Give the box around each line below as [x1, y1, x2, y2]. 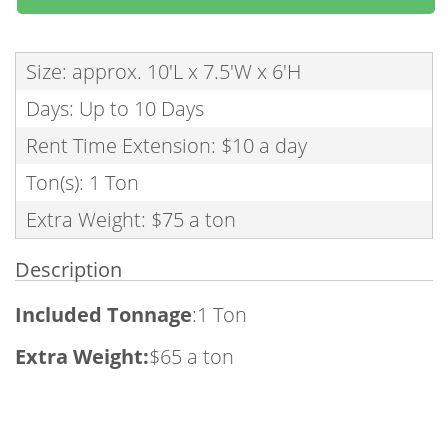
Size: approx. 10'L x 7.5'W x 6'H [26, 58, 301, 85]
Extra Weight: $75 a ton [26, 206, 236, 233]
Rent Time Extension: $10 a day [26, 132, 307, 159]
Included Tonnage [15, 301, 192, 328]
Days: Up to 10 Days [26, 95, 204, 122]
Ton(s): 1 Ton [26, 169, 139, 196]
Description [15, 256, 122, 283]
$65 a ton [149, 343, 234, 370]
